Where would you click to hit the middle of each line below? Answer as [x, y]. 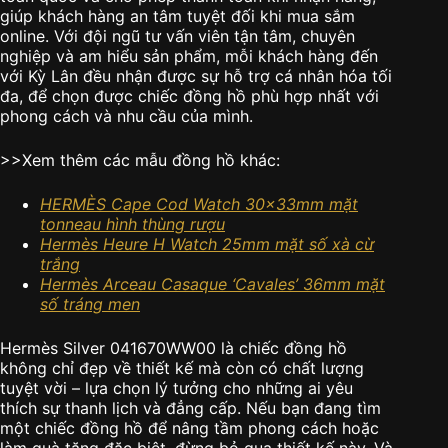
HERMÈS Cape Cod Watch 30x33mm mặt [199, 204]
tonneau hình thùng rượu [132, 224]
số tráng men [90, 304]
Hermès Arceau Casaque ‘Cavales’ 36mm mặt [212, 284]
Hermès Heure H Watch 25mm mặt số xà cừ [207, 244]
